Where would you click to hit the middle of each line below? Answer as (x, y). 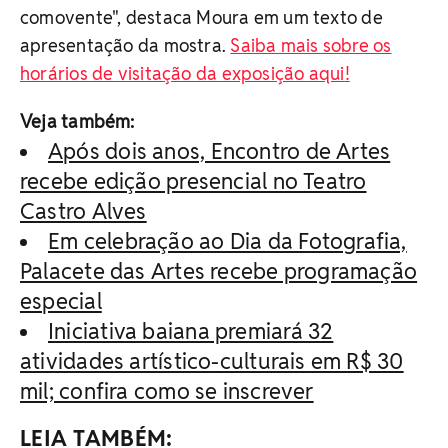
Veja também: (77, 121)
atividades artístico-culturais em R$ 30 (212, 361)
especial (61, 301)
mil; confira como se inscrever (167, 391)
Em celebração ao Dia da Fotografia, (227, 241)
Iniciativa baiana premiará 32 (191, 331)
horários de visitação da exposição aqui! (185, 73)
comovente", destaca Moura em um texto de (201, 17)
